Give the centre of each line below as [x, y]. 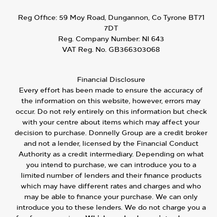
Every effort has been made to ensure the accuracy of [111, 90]
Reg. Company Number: [99, 39]
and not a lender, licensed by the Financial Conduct [111, 143]
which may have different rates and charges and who [111, 186]
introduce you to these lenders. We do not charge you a [111, 207]
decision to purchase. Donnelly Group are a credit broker [111, 133]
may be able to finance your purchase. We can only [111, 197]
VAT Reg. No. [84, 49]
